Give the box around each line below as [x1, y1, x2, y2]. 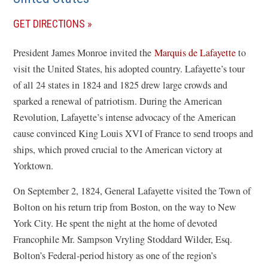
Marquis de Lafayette [154, 46, 236, 59]
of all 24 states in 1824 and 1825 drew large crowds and [13, 78, 228, 92]
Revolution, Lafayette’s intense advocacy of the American [13, 111, 236, 124]
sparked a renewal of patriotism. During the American [13, 95, 223, 108]
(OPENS [84, 17, 119, 29]
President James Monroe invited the [13, 46, 155, 59]
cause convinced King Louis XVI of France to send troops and [13, 127, 254, 140]
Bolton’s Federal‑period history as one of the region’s [13, 249, 217, 262]
